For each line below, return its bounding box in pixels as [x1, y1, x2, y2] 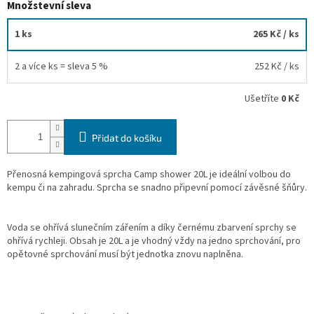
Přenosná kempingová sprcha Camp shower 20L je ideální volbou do [7, 167, 291, 182]
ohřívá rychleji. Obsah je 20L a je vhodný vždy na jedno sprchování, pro [7, 233, 301, 248]
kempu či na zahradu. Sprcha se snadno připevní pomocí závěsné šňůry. [7, 180, 307, 195]
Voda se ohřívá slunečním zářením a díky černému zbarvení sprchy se [7, 220, 296, 235]
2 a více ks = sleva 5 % [15, 59, 108, 74]
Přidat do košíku [92, 131, 162, 144]
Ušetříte [245, 91, 281, 106]
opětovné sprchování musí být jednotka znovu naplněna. [7, 247, 243, 261]
